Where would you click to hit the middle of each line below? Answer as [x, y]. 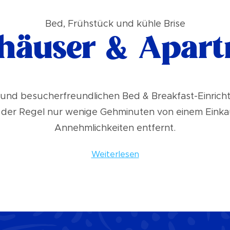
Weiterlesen [115, 155]
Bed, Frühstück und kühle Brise [115, 24]
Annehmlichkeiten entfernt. [115, 128]
